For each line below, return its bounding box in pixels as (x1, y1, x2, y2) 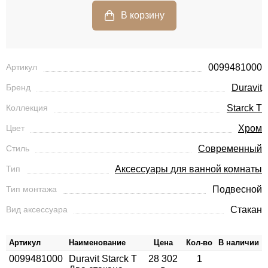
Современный (198, 144, 262, 154)
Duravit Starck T (69, 254, 137, 264)
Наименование (69, 238, 126, 248)
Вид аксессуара (6, 205, 68, 215)
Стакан (230, 205, 262, 215)
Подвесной (212, 184, 262, 195)
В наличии (218, 238, 259, 248)
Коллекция (6, 103, 48, 113)
